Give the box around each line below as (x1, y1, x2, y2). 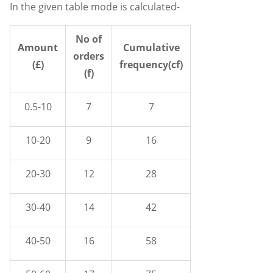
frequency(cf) (119, 58, 183, 72)
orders (73, 49, 104, 63)
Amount (18, 41, 58, 55)
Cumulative (122, 41, 180, 55)
